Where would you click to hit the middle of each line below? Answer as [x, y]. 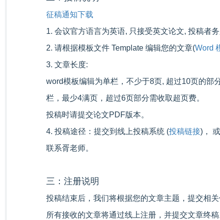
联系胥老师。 [70, 148]
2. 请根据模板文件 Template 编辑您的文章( [121, 48]
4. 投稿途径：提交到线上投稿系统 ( [108, 131]
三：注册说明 [73, 181]
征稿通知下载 [70, 14]
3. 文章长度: [67, 64]
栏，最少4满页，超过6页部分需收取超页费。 [125, 98]
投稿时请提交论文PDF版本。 [97, 114]
